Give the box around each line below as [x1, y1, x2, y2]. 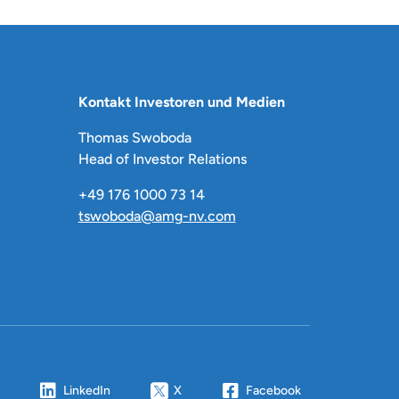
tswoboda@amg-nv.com [77, 208, 236, 225]
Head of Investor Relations [77, 151, 247, 168]
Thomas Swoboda [77, 129, 191, 147]
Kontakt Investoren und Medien [77, 94, 285, 111]
